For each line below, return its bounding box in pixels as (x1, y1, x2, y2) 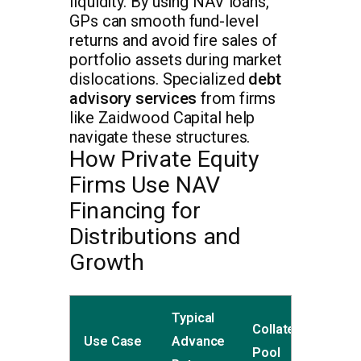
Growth (69, 249, 144, 276)
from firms (197, 89, 276, 109)
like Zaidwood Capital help (69, 108, 255, 128)
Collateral (252, 322, 311, 338)
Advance (172, 334, 226, 350)
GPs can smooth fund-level (69, 11, 259, 31)
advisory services (69, 89, 197, 109)
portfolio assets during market (69, 50, 282, 70)
